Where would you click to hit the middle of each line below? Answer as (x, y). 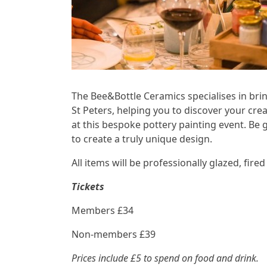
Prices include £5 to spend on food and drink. (165, 258)
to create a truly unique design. (142, 139)
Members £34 (103, 210)
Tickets (88, 186)
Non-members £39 (114, 234)
